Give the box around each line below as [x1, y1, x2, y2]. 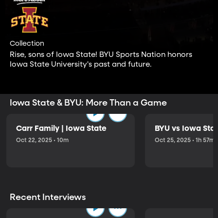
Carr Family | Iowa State [16, 125, 107, 133]
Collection [10, 40, 44, 48]
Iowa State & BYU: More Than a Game [10, 98, 169, 108]
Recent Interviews [10, 193, 88, 202]
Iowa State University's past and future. [10, 60, 152, 68]
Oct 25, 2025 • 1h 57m [155, 137, 215, 144]
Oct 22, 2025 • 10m [16, 137, 69, 144]
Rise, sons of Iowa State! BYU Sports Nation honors [10, 51, 192, 58]
